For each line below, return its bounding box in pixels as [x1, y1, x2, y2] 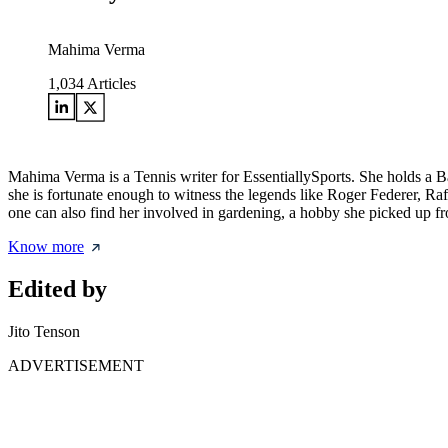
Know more [8, 238, 84, 256]
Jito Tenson [8, 323, 80, 340]
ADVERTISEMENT [8, 357, 144, 374]
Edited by [8, 276, 107, 303]
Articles [84, 75, 136, 93]
